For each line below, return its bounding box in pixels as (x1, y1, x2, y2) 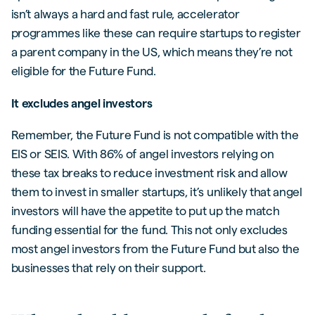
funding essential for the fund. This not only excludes (11, 223, 288, 237)
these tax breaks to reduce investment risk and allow (11, 166, 288, 180)
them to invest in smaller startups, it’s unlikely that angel (11, 185, 302, 199)
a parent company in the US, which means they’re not (11, 44, 292, 58)
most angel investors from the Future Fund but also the (11, 242, 300, 256)
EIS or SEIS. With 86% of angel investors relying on (11, 147, 274, 161)
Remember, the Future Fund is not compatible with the (11, 128, 299, 142)
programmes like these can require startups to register (11, 25, 301, 39)
